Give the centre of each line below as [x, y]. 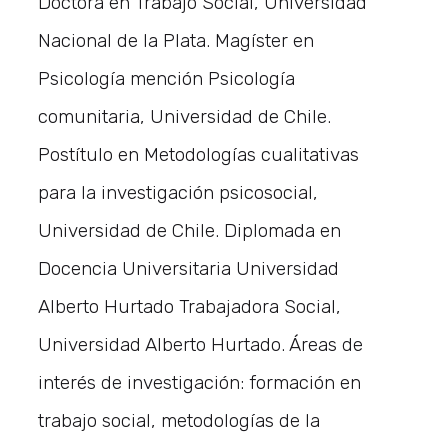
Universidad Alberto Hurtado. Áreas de [200, 345]
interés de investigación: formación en [199, 383]
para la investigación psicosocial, [177, 193]
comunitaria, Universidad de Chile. [184, 117]
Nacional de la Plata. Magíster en [175, 41]
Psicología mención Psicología [166, 79]
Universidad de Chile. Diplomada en [189, 231]
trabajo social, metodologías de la [178, 421]
